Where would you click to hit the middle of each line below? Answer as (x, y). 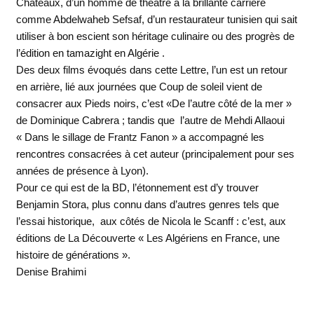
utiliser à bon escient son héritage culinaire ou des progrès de (155, 36)
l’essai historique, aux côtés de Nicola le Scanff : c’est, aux (151, 221)
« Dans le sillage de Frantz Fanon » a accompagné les (140, 137)
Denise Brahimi (51, 272)
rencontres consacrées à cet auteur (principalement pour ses (155, 154)
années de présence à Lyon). (82, 171)
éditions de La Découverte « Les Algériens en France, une (148, 238)
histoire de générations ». (73, 255)
